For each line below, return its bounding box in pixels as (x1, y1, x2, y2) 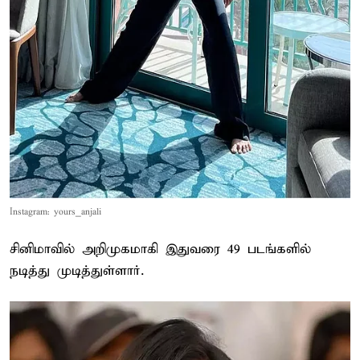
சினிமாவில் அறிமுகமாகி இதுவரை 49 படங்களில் (10, 241, 311, 259)
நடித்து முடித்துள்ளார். (10, 263, 144, 280)
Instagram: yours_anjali (10, 207, 101, 219)
